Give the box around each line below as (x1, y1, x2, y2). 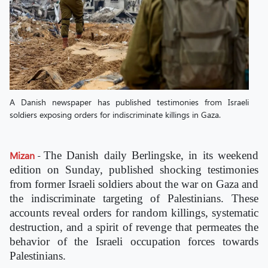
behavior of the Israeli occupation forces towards (10, 235, 258, 248)
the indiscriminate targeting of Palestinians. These (10, 192, 258, 205)
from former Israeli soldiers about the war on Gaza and (10, 178, 258, 190)
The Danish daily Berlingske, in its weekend (44, 149, 258, 162)
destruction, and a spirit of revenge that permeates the (10, 221, 258, 233)
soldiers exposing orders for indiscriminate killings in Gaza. (10, 109, 221, 120)
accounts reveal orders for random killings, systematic (10, 206, 258, 219)
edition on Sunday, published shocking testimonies (10, 163, 258, 176)
